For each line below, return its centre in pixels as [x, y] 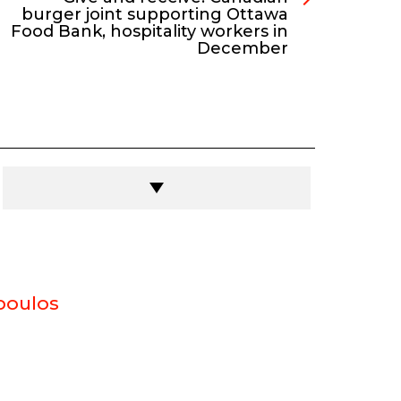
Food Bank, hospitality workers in [149, 31]
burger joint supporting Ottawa [154, 14]
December [242, 48]
